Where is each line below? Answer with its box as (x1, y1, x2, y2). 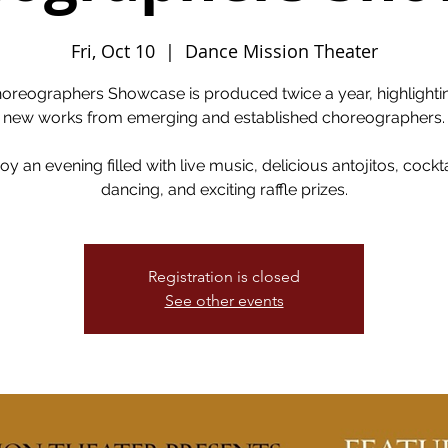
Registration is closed (148, 267, 300, 286)
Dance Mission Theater (184, 39, 378, 63)
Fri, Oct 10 (70, 39, 155, 63)
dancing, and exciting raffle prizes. (100, 180, 348, 199)
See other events (164, 291, 284, 310)
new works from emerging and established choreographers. (3, 108, 445, 127)
